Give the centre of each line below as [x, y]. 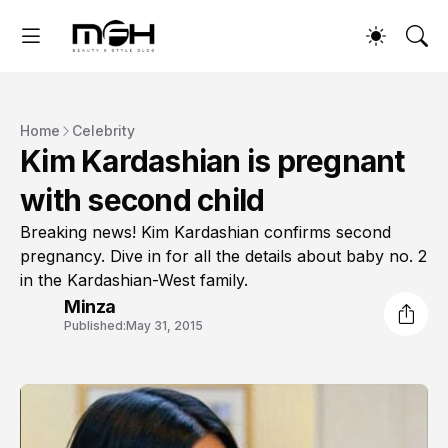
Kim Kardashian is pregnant [212, 161]
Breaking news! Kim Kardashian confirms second [205, 232]
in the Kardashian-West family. [134, 280]
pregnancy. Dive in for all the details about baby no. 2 [223, 256]
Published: [95, 325]
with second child [142, 200]
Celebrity [103, 130]
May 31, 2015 [164, 325]
